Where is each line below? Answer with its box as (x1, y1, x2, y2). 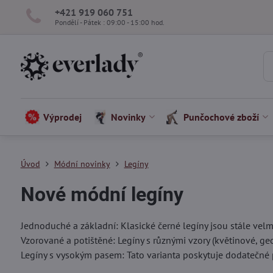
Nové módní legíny (20, 183, 183, 206)
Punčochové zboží (183, 111, 260, 123)
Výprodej (43, 111, 82, 123)
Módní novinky (54, 158, 110, 169)
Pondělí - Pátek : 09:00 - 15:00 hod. (54, 17, 165, 27)
